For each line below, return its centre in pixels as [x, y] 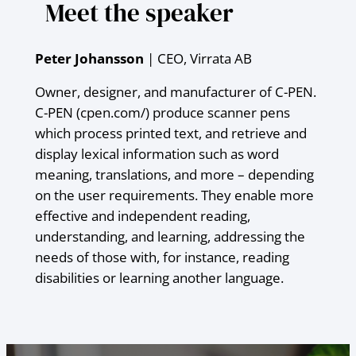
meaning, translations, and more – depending [174, 174]
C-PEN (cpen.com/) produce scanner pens [162, 112]
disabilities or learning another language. [159, 277]
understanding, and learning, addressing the [170, 236]
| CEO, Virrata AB [197, 58]
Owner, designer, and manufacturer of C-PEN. [175, 91]
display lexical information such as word [157, 153]
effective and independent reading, [142, 215]
